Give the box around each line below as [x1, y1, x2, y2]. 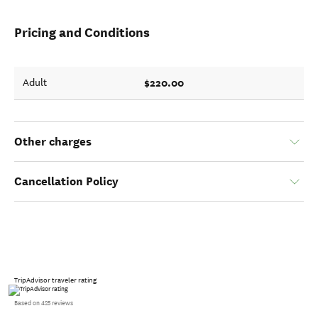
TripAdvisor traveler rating [14, 276, 97, 285]
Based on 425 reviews [14, 300, 73, 307]
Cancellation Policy [14, 174, 119, 189]
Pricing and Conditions [14, 24, 150, 40]
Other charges [14, 134, 92, 149]
